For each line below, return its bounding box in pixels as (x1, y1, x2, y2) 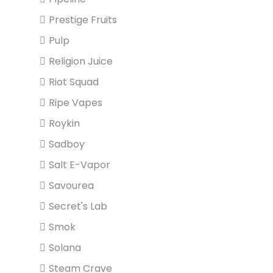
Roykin (49, 116, 80, 130)
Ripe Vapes (49, 96, 102, 110)
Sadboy (49, 137, 85, 151)
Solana (49, 241, 81, 255)
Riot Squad (49, 75, 99, 89)
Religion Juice (49, 54, 113, 68)
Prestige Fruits (49, 13, 117, 27)
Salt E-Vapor (49, 158, 110, 172)
